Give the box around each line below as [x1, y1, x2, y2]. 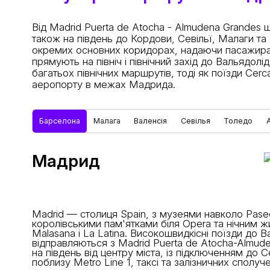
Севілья [180, 116, 210, 126]
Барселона [39, 116, 80, 126]
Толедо [224, 116, 253, 126]
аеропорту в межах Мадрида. [31, 78, 175, 90]
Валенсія [134, 116, 168, 126]
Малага [93, 116, 121, 126]
